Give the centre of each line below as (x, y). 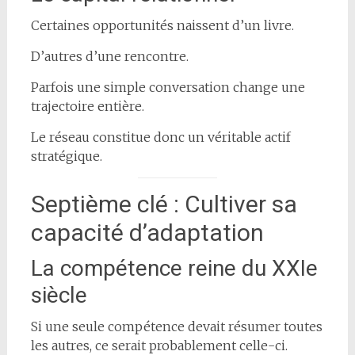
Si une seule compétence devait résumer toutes (176, 326)
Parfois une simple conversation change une (168, 87)
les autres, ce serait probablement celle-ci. (159, 345)
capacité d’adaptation (147, 232)
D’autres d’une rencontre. (109, 56)
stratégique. (66, 156)
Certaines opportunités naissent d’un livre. (162, 25)
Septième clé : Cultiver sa (164, 204)
